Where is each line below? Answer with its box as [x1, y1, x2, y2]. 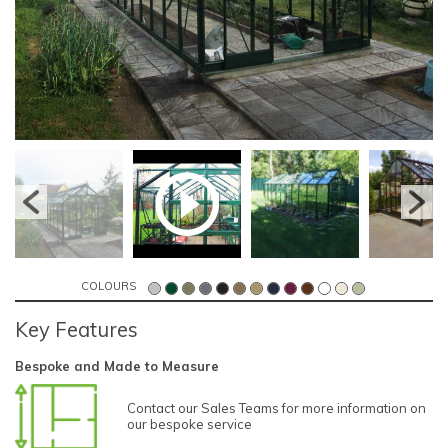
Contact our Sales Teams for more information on [127, 400, 426, 417]
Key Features [15, 316, 138, 342]
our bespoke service [127, 416, 252, 433]
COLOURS [81, 279, 136, 294]
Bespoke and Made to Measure [15, 357, 219, 374]
